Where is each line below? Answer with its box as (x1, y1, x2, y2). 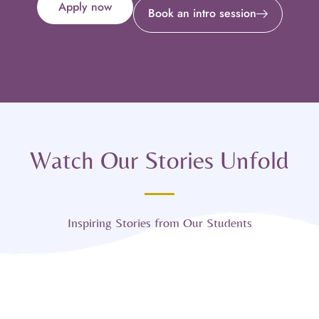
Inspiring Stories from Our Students (67, 215, 252, 231)
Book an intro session (147, 5, 256, 22)
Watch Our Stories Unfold (30, 146, 289, 175)
